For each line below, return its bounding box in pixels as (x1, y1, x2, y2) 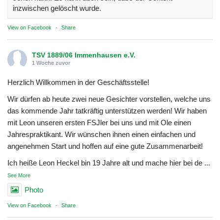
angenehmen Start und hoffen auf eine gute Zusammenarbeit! (7, 141, 203, 150)
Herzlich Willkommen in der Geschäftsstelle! (7, 78, 149, 86)
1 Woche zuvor (32, 59, 70, 66)
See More (7, 172, 30, 178)
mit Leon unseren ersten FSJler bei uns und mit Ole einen (7, 118, 191, 127)
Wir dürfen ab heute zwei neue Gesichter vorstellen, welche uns (7, 94, 211, 103)
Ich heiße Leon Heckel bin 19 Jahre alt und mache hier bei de (7, 158, 202, 167)
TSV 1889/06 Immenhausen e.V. (32, 51, 136, 59)
